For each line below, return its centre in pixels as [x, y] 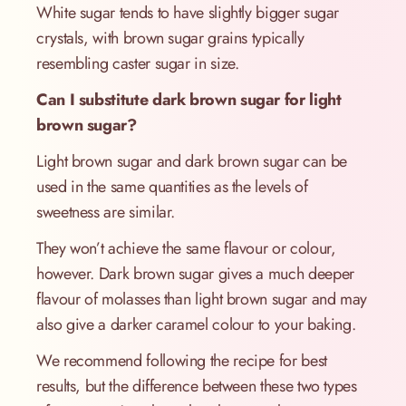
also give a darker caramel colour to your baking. [196, 325]
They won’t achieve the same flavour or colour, [186, 249]
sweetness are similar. [106, 213]
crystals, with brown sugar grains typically [170, 39]
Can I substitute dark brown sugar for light [189, 100]
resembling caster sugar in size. [138, 64]
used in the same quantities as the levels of [172, 187]
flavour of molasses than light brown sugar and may [202, 300]
